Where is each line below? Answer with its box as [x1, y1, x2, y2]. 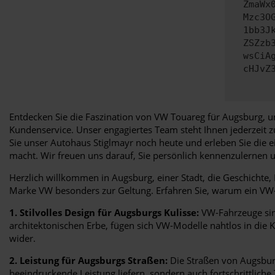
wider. [9, 231, 36, 244]
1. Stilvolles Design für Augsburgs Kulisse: [9, 206, 199, 219]
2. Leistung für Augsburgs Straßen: [9, 254, 168, 266]
